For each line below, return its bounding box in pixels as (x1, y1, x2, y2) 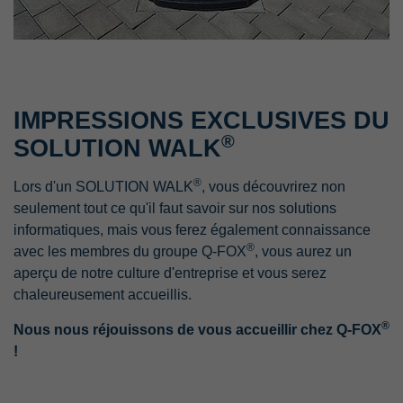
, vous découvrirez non (201, 179, 345, 194)
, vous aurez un (255, 244, 352, 259)
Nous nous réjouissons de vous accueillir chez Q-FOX (13, 322, 381, 337)
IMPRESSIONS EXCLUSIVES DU (13, 107, 390, 134)
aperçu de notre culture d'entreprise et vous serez (13, 265, 327, 281)
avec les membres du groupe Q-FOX (13, 244, 246, 259)
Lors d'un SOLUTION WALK (13, 179, 193, 194)
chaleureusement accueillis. (13, 287, 192, 302)
